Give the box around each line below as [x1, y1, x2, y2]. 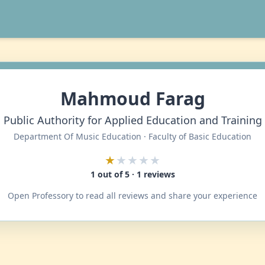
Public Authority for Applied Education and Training [3, 113, 262, 127]
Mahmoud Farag [60, 86, 205, 111]
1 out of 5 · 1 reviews [90, 169, 175, 180]
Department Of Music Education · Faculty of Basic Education [14, 131, 251, 142]
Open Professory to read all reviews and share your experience [8, 190, 257, 201]
